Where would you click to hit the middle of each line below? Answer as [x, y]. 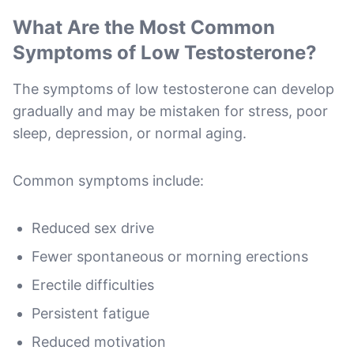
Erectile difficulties [93, 284]
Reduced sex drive [93, 228]
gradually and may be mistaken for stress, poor [170, 111]
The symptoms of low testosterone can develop [173, 88]
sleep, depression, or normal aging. [130, 133]
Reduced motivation [99, 341]
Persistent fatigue [90, 313]
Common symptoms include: [108, 180]
